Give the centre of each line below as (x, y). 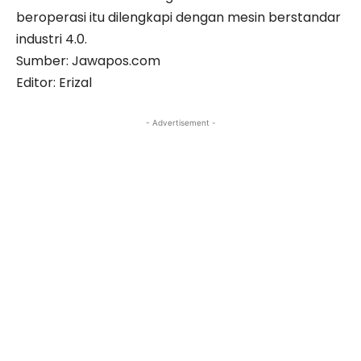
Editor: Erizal (54, 82)
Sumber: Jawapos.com (88, 60)
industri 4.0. (52, 39)
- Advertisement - (180, 122)
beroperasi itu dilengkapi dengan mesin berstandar (178, 17)
